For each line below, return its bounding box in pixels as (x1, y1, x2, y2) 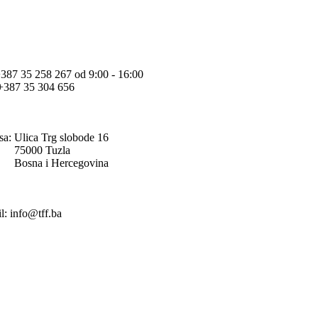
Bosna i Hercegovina (14, 156, 109, 169)
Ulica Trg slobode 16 (14, 131, 109, 143)
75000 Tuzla (14, 143, 70, 156)
